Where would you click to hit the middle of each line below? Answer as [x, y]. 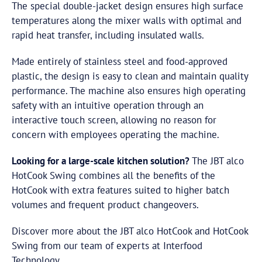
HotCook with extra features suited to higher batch [120, 190]
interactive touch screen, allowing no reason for [114, 120]
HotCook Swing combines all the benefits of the [113, 175]
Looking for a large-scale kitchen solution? [101, 161]
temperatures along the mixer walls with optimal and [127, 20]
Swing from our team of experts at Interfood [107, 246]
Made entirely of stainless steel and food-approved [120, 61]
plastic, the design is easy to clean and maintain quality [130, 76]
